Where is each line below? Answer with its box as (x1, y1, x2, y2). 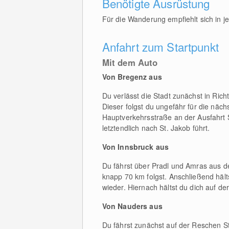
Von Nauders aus (102, 201, 163, 212)
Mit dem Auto (102, 56, 158, 69)
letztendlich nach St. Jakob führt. (102, 123, 210, 133)
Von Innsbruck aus (102, 142, 169, 152)
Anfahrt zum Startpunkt (102, 38, 219, 55)
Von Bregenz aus (102, 72, 162, 82)
